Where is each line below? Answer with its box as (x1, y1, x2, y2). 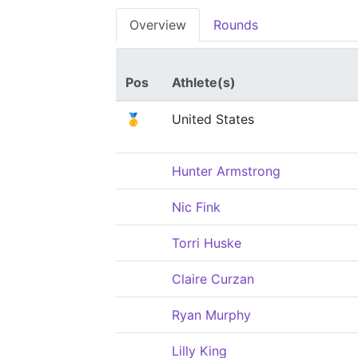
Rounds (213, 17, 258, 33)
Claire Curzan (172, 271, 254, 287)
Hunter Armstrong (172, 163, 280, 179)
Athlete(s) (172, 74, 236, 90)
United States (172, 111, 254, 127)
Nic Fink (172, 199, 221, 215)
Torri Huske (172, 235, 241, 251)
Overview (129, 17, 186, 33)
